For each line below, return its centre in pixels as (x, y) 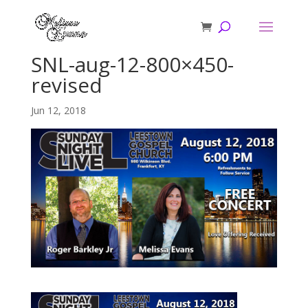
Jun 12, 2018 (58, 110)
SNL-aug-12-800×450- (132, 64)
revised (66, 85)
